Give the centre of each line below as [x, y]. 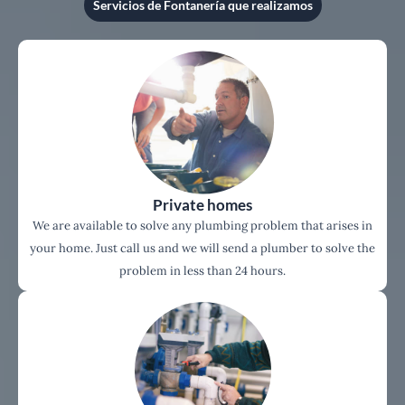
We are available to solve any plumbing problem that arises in [202, 225]
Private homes [202, 204]
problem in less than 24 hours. [202, 270]
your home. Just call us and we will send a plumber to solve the [202, 248]
